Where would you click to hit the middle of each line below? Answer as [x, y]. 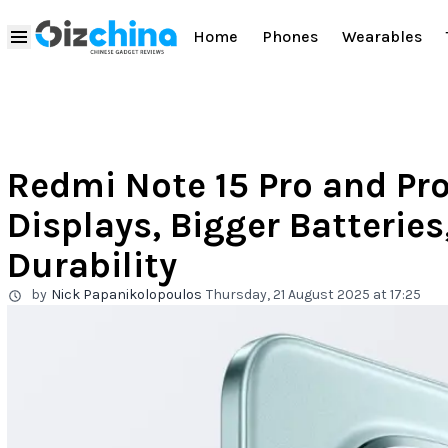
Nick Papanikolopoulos [126, 294]
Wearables [382, 37]
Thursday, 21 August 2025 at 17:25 [313, 294]
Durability [92, 265]
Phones [290, 37]
